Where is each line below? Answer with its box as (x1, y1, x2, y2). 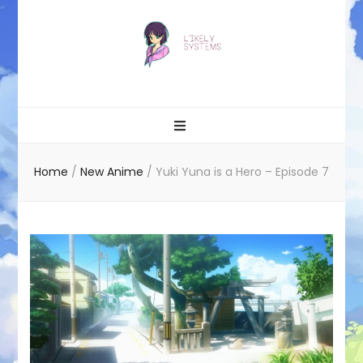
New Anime (80, 163, 147, 180)
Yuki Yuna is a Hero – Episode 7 (156, 163, 329, 180)
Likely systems (30, 70, 166, 100)
